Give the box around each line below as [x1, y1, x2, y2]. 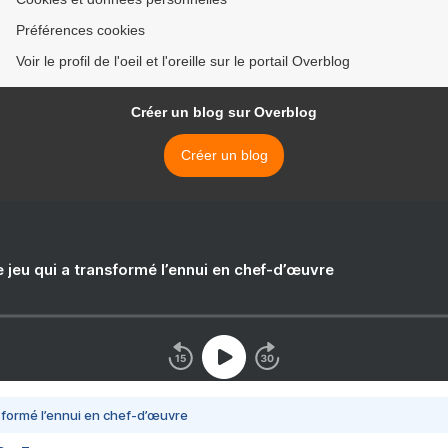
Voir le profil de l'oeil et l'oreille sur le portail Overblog [16, 53, 350, 70]
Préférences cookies [16, 22, 145, 39]
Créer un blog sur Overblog [131, 104, 317, 121]
